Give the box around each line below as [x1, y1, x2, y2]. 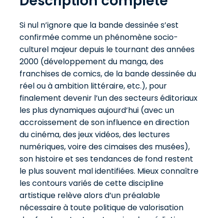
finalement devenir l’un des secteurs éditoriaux [19, 92, 198, 104]
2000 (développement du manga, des [19, 56, 163, 67]
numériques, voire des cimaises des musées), [19, 141, 190, 152]
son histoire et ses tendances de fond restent [19, 153, 193, 164]
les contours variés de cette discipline [19, 178, 163, 189]
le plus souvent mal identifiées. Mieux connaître [19, 165, 199, 177]
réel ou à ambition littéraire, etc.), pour [19, 80, 167, 91]
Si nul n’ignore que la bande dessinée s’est [19, 19, 179, 31]
